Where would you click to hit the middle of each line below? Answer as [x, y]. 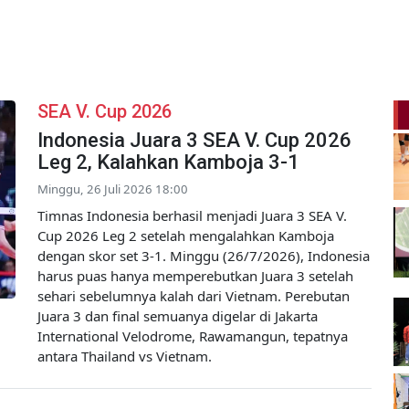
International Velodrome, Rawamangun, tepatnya [193, 336]
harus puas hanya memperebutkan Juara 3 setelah [195, 275]
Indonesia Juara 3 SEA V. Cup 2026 [194, 140]
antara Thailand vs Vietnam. [125, 356]
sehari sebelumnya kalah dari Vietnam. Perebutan [194, 295]
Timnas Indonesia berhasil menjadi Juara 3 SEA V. [192, 215]
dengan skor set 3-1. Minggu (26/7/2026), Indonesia [204, 255]
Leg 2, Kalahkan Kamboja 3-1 [168, 162]
